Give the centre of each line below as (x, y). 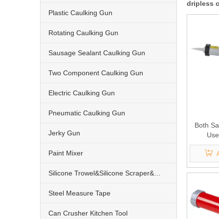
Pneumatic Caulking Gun (87, 113)
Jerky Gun (64, 133)
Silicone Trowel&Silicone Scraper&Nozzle (157, 173)
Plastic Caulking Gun (80, 13)
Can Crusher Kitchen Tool (88, 213)
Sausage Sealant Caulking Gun (97, 53)
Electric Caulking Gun (82, 93)
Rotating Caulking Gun (83, 33)
